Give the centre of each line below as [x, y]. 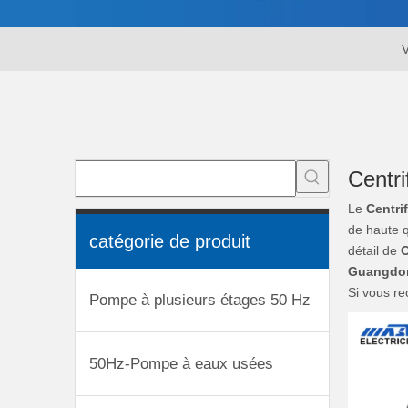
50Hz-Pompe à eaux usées [181, 363]
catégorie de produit [170, 241]
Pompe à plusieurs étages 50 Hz [200, 300]
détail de [374, 250]
